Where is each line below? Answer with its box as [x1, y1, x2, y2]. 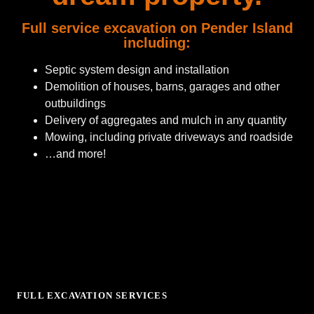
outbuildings [45, 97, 106, 109]
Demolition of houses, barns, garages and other [45, 81, 280, 93]
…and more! [45, 148, 106, 160]
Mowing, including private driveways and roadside [45, 131, 293, 143]
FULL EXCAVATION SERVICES [17, 291, 168, 301]
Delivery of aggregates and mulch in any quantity [45, 114, 287, 126]
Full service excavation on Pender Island [21, 20, 293, 36]
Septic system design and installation [45, 64, 229, 76]
